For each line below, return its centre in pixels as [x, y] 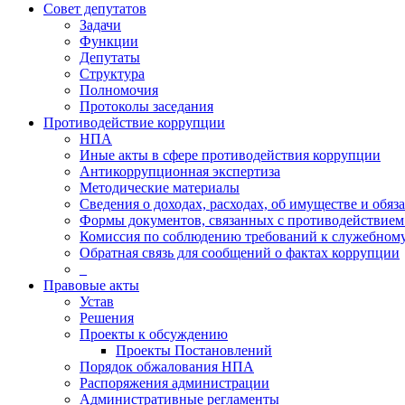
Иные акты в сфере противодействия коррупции [230, 155]
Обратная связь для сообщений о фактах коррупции [240, 253]
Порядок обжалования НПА [167, 367]
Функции [109, 41]
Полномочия [119, 90]
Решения [107, 318]
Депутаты [110, 57]
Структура [112, 74]
